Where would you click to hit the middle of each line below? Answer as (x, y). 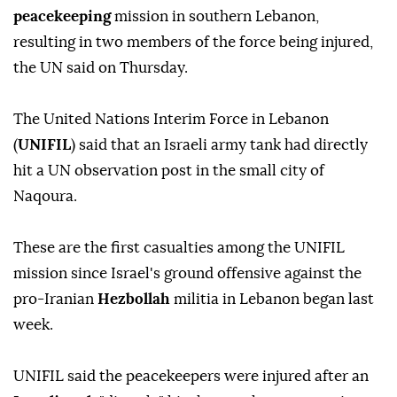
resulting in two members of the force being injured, (193, 43)
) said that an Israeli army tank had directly (219, 145)
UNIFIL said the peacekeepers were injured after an (191, 377)
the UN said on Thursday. (101, 68)
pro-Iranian (55, 300)
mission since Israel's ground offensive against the (187, 274)
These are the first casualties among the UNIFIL (179, 248)
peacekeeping (62, 17)
